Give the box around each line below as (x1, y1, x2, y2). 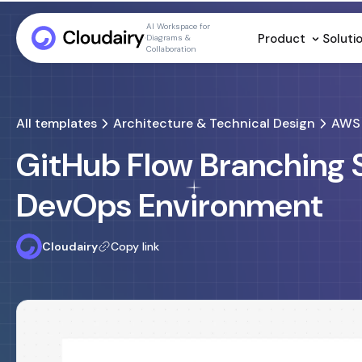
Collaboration (145, 44, 196, 54)
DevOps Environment (16, 184, 323, 226)
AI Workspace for (145, 21, 210, 32)
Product (258, 30, 309, 47)
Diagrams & (145, 32, 191, 43)
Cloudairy (42, 239, 98, 254)
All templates (16, 115, 97, 132)
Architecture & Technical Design (113, 115, 315, 132)
